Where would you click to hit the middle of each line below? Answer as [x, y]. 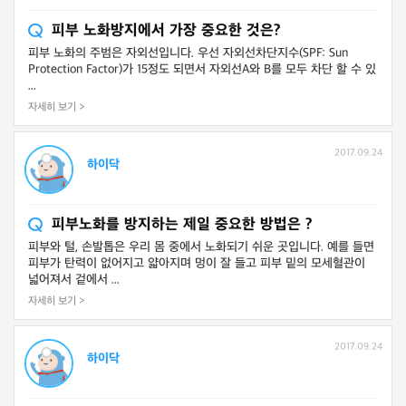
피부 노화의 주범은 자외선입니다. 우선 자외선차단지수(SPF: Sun [188, 53]
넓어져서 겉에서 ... [74, 280]
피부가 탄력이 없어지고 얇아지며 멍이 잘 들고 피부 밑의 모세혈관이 [197, 263]
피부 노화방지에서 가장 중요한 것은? [166, 31]
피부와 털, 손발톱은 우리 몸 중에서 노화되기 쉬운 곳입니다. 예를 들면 [201, 247]
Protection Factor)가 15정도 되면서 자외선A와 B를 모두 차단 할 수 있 [202, 69]
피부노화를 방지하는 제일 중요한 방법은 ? [182, 225]
